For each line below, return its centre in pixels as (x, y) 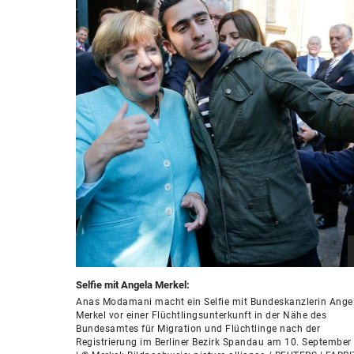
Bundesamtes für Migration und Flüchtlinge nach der (198, 328)
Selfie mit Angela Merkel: (133, 284)
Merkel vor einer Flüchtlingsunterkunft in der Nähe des (201, 315)
